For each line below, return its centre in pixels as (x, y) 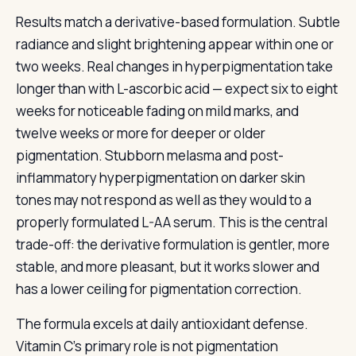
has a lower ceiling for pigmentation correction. (159, 289)
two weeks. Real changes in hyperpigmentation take (174, 66)
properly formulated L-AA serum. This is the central (172, 222)
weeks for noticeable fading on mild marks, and (157, 111)
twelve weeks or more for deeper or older (141, 133)
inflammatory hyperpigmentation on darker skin (161, 178)
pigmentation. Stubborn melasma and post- (150, 155)
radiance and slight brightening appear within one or (175, 44)
